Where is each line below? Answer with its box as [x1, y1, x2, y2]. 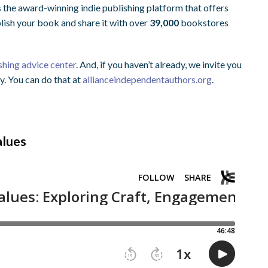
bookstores [179, 17, 229, 29]
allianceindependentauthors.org [83, 74, 212, 86]
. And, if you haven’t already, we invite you [76, 59, 242, 71]
